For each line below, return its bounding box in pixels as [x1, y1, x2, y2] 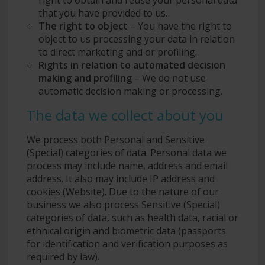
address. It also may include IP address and [26, 172, 215, 185]
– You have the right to [127, 19, 232, 33]
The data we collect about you [26, 105, 224, 125]
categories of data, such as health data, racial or [26, 211, 238, 224]
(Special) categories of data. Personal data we [26, 146, 227, 159]
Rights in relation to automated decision [38, 58, 225, 72]
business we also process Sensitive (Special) [26, 198, 220, 211]
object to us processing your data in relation [38, 32, 235, 46]
